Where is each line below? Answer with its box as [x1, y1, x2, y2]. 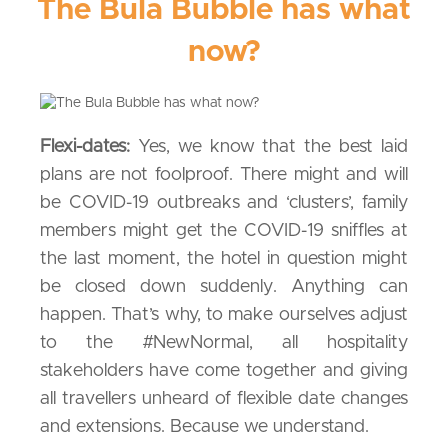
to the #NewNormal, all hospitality [40, 334, 408, 353]
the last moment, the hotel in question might [40, 250, 408, 269]
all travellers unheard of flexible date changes [40, 390, 408, 409]
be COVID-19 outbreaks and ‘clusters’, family [40, 194, 408, 213]
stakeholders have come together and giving [40, 362, 408, 381]
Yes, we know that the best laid [130, 138, 408, 157]
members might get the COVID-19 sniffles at [40, 222, 408, 241]
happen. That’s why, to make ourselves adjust [40, 306, 408, 325]
